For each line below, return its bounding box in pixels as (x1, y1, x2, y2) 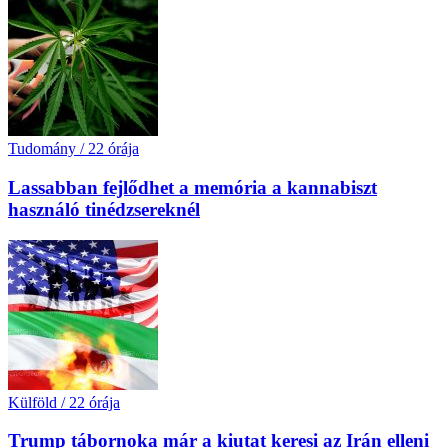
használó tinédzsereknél (8, 198, 200, 220)
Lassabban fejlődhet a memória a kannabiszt (8, 176, 377, 198)
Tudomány (8, 140, 76, 158)
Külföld (8, 393, 57, 411)
